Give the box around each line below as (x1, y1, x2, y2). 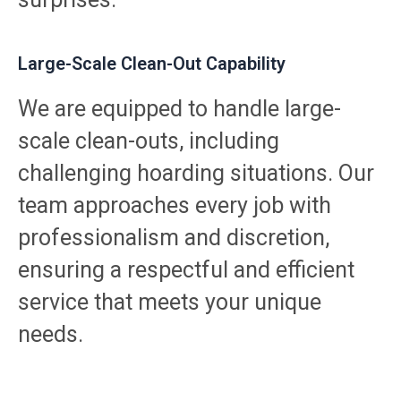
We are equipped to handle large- (18, 95, 341, 122)
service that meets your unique (18, 288, 321, 315)
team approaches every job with (18, 192, 331, 218)
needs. (18, 320, 83, 347)
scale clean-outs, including (18, 127, 279, 154)
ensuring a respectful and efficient (18, 256, 354, 283)
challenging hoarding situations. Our (18, 159, 374, 186)
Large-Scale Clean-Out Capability (18, 52, 286, 74)
